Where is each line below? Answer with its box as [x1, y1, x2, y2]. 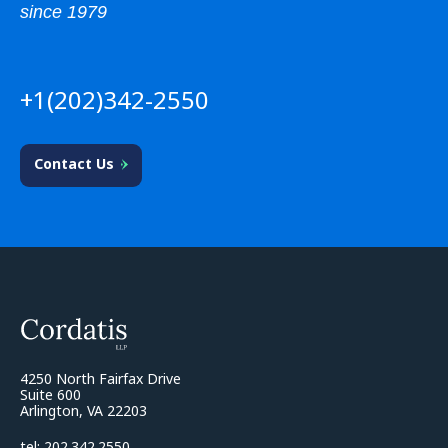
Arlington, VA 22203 [20, 400, 147, 420]
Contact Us [34, 154, 114, 174]
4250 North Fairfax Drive [20, 368, 181, 388]
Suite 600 [20, 384, 81, 404]
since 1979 [20, 2, 107, 23]
